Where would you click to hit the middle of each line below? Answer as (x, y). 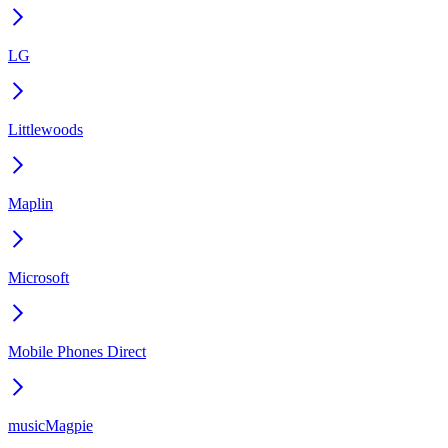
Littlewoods (45, 129)
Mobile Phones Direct (77, 351)
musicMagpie (50, 425)
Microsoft (38, 277)
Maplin (30, 203)
